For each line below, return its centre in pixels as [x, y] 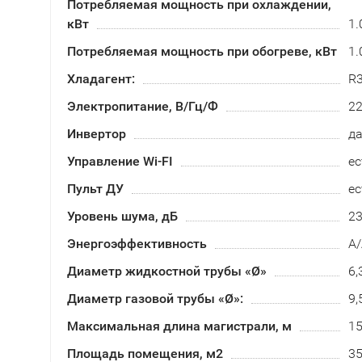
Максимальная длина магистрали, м [179, 326]
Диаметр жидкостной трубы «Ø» [167, 271]
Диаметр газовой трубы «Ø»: [155, 299]
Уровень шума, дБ [122, 216]
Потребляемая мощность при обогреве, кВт [202, 51]
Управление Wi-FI [120, 161]
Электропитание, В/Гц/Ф [143, 106]
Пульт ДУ [95, 189]
